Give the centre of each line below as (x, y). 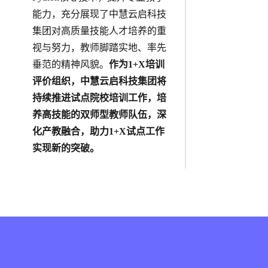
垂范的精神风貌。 (70, 65)
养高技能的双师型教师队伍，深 (99, 115)
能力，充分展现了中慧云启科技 (99, 14)
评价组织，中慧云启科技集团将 (99, 81)
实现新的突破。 (66, 148)
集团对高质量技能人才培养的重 (99, 31)
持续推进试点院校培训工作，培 (99, 98)
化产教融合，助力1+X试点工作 (98, 132)
